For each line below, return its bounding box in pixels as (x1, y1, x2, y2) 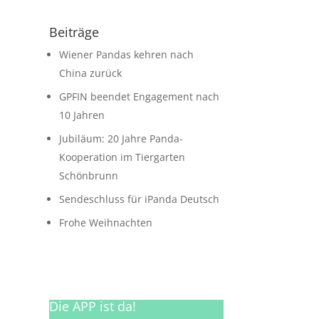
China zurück (58, 66, 122, 80)
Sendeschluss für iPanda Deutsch (58, 192, 219, 206)
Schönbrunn (58, 169, 118, 182)
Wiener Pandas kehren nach (58, 48, 194, 61)
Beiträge (48, 23, 99, 41)
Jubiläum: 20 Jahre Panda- (58, 132, 183, 145)
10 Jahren (58, 108, 105, 122)
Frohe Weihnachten (58, 216, 152, 229)
